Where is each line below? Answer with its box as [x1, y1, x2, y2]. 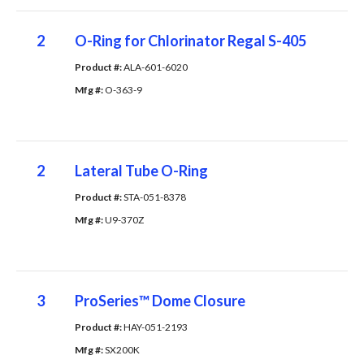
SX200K [104, 343, 140, 356]
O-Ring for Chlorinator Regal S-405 [74, 31, 306, 50]
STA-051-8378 [123, 190, 186, 203]
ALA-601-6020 [123, 60, 188, 73]
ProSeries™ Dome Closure [74, 291, 245, 310]
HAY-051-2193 [123, 320, 188, 333]
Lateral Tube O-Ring [74, 161, 208, 180]
